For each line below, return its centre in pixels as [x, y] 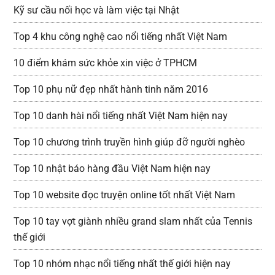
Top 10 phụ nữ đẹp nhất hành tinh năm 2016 [111, 89]
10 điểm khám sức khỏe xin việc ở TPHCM [106, 63]
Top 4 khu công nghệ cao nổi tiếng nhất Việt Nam [121, 37]
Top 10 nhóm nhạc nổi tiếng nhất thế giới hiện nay [122, 264]
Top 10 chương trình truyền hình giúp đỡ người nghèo [130, 142]
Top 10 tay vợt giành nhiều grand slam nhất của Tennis [133, 221]
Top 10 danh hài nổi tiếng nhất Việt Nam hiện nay [121, 116]
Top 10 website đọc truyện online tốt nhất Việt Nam [125, 195]
